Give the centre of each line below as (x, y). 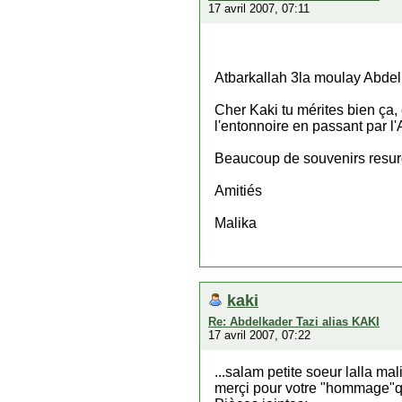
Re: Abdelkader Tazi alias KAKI (294, 322)
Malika (236, 223)
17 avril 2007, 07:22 (259, 335)
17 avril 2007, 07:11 (259, 9)
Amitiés (238, 191)
